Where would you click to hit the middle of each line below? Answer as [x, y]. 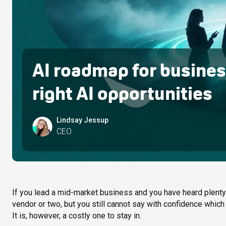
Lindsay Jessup [82, 120]
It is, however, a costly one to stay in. [77, 216]
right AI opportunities [122, 94]
